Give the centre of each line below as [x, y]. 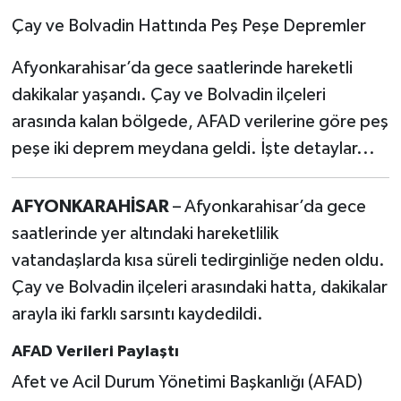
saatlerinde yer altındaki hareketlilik [145, 233]
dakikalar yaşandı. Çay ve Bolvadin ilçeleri [168, 94]
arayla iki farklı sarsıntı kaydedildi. [137, 314]
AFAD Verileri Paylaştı [95, 351]
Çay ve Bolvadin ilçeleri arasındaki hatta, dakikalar [199, 287]
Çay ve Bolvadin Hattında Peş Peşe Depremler [188, 26]
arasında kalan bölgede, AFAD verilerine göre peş [200, 121]
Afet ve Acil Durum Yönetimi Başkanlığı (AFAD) [187, 383]
